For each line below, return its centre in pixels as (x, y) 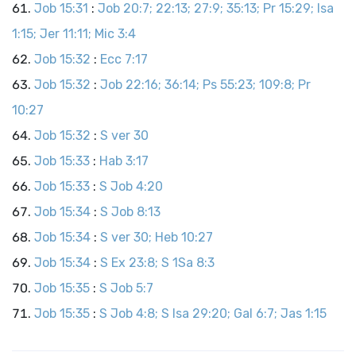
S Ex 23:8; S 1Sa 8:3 (157, 263)
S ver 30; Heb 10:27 (157, 237)
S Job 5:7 (126, 288)
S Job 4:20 (131, 186)
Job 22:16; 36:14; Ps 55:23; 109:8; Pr (205, 85)
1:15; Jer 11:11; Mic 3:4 (74, 34)
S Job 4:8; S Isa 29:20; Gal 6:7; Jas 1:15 (213, 313)
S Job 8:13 (130, 212)
